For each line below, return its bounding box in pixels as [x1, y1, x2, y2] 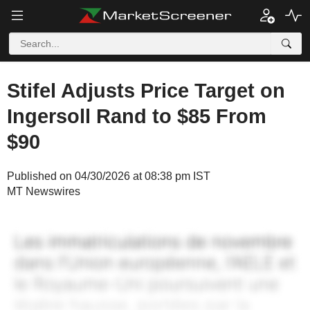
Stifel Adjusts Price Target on [7, 80, 285, 102]
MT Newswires [7, 185, 80, 197]
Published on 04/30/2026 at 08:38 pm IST [7, 170, 210, 182]
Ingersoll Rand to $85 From [7, 105, 266, 127]
